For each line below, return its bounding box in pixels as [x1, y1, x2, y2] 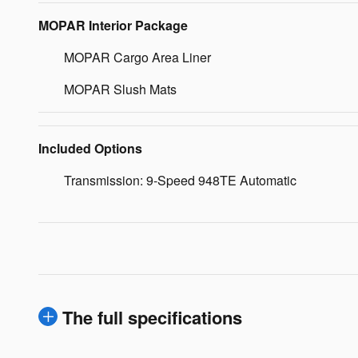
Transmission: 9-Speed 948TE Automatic [64, 170, 296, 189]
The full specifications [62, 304, 242, 330]
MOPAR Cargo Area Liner [64, 47, 211, 66]
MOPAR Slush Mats [64, 79, 177, 98]
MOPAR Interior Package [38, 15, 188, 34]
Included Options [38, 138, 142, 157]
